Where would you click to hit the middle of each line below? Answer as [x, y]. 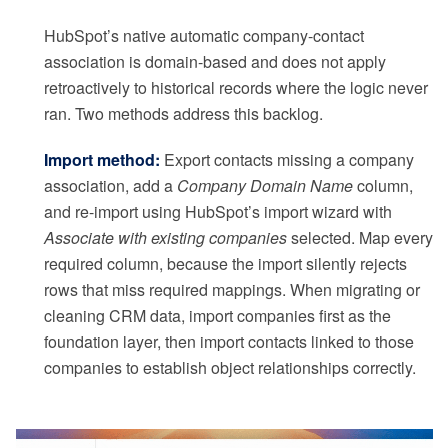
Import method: [102, 160]
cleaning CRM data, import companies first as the [217, 316]
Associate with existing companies [165, 238]
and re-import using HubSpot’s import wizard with [218, 212]
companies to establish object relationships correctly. [230, 368]
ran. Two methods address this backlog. [183, 114]
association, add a [110, 186]
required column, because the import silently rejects [225, 264]
